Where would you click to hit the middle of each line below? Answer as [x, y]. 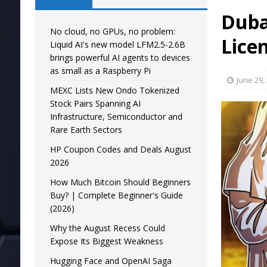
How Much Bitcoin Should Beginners [120, 182]
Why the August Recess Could [107, 228]
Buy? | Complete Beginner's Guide [116, 195]
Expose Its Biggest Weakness [106, 241]
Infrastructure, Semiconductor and [116, 117]
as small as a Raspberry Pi [100, 71]
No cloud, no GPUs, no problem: [112, 31]
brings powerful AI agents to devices [120, 58]
